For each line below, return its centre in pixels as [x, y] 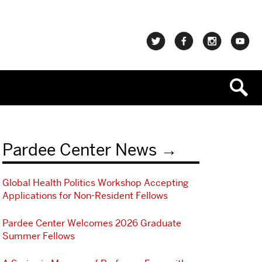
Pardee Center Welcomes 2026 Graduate [92, 223]
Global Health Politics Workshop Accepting [95, 183]
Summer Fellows [38, 236]
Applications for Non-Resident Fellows [85, 196]
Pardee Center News [79, 150]
